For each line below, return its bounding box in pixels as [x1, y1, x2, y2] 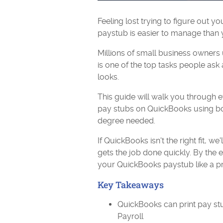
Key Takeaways [98, 179, 164, 191]
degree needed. [98, 116, 155, 125]
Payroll [117, 212, 143, 221]
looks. [98, 72, 119, 82]
